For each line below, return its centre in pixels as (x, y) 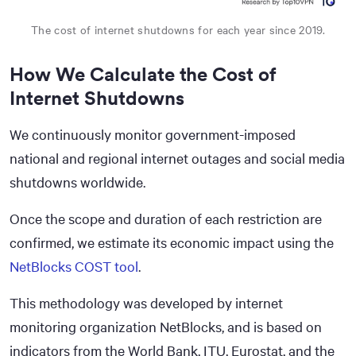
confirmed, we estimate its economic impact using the (172, 242)
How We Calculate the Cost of (143, 74)
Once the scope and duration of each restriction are (166, 218)
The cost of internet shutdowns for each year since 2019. (178, 29)
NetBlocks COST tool (74, 266)
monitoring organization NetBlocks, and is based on (166, 326)
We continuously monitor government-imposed (153, 134)
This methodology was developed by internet (146, 302)
